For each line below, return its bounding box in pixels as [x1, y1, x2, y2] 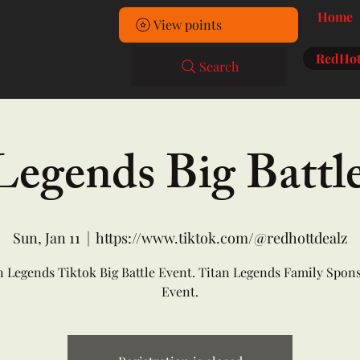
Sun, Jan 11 [12, 228, 80, 247]
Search [199, 58, 239, 75]
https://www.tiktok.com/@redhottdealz [95, 228, 348, 247]
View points [153, 16, 222, 33]
